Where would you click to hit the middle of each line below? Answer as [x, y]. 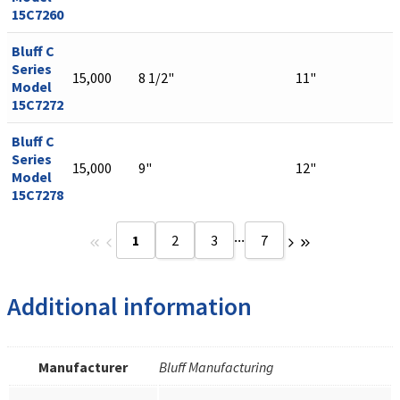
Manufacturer [83, 367]
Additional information [129, 307]
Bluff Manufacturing [217, 367]
